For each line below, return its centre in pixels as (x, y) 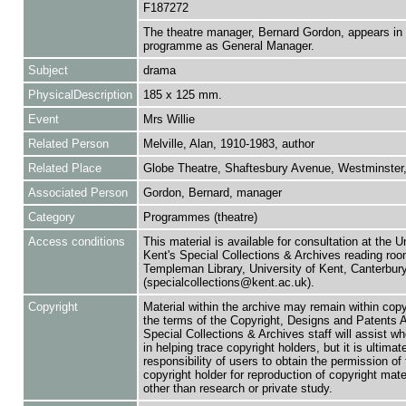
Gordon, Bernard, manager (212, 193)
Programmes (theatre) (200, 217)
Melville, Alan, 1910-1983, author (228, 144)
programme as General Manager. (228, 46)
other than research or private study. (237, 388)
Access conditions (76, 242)
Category (51, 217)
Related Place (64, 168)
